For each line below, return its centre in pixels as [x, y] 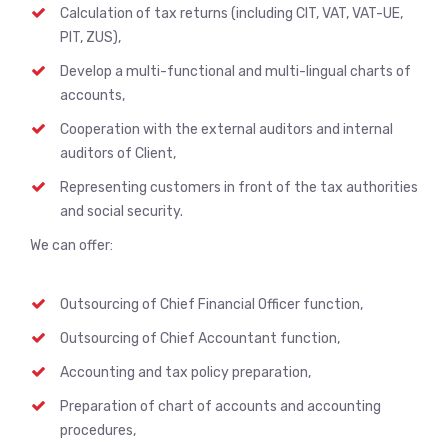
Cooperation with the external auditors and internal [226, 129]
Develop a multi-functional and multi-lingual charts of [235, 71]
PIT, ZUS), [90, 37]
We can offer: [71, 245]
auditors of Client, [118, 153]
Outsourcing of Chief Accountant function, [200, 338]
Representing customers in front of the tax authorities [239, 187]
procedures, [98, 430]
